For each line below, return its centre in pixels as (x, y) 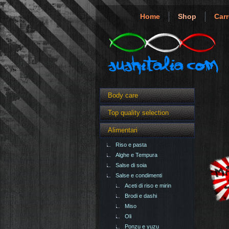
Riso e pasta (131, 145)
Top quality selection (138, 113)
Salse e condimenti (139, 176)
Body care (123, 96)
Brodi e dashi (141, 196)
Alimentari (123, 130)
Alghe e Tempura (136, 155)
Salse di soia (131, 165)
